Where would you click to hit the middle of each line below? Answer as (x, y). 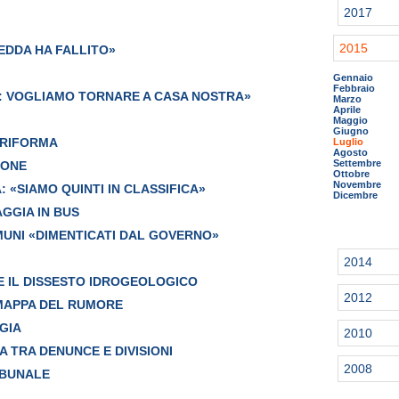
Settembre (357, 163)
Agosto (350, 152)
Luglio (348, 142)
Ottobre (351, 174)
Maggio (350, 120)
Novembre (357, 184)
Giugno (351, 131)
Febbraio (354, 88)
